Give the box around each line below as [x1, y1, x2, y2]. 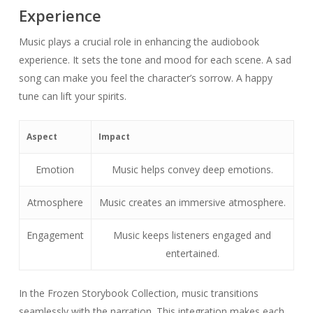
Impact [98, 131, 130, 143]
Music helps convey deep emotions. [111, 163, 273, 177]
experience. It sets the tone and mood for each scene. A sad [18, 53, 291, 67]
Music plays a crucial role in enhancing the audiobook [18, 35, 259, 49]
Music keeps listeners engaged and [113, 228, 272, 242]
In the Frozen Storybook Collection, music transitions [18, 286, 259, 300]
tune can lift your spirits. [18, 89, 126, 103]
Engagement [26, 228, 84, 242]
